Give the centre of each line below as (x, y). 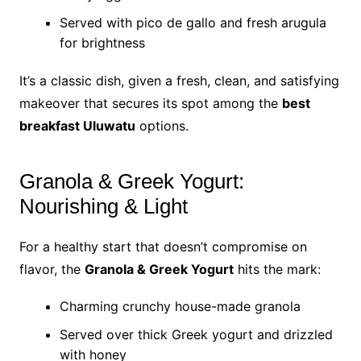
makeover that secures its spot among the (150, 103)
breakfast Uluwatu (77, 126)
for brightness (102, 43)
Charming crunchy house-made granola (180, 306)
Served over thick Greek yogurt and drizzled (196, 334)
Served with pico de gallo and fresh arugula (193, 23)
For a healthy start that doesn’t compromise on (163, 247)
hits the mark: (277, 269)
